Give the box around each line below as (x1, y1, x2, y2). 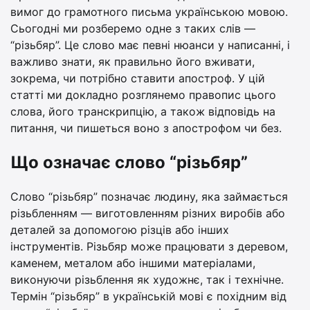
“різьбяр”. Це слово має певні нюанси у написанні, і (10, 37, 290, 52)
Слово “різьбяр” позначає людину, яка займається (10, 190, 288, 204)
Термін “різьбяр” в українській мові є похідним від (10, 289, 286, 304)
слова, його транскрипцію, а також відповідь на (10, 104, 275, 118)
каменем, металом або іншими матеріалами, (10, 256, 255, 271)
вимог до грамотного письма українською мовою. (10, 4, 288, 19)
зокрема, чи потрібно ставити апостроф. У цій (10, 71, 265, 85)
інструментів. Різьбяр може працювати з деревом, (10, 239, 288, 254)
